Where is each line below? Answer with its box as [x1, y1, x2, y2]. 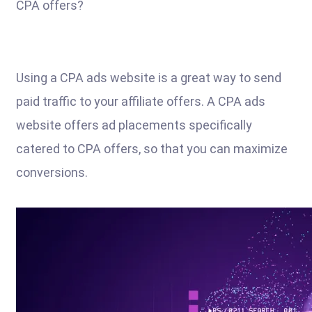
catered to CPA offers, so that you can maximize [16, 141, 288, 156]
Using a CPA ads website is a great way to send [16, 70, 281, 85]
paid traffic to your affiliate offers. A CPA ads [16, 94, 265, 109]
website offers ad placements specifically [16, 118, 252, 132]
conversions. [16, 165, 88, 180]
